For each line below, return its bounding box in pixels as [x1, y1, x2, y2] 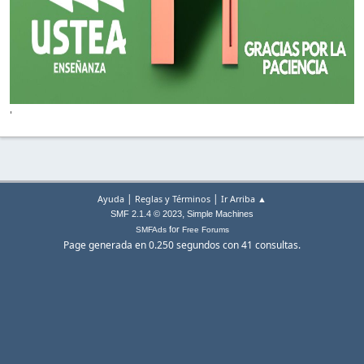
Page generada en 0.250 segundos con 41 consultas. [63, 238, 301, 253]
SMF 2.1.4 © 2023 [110, 209, 182, 219]
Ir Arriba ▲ [221, 193, 266, 206]
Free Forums [181, 225, 229, 235]
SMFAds [135, 225, 167, 235]
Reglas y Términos [135, 193, 210, 206]
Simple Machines [187, 209, 253, 219]
